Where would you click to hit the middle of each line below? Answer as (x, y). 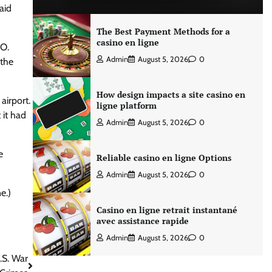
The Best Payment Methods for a (163, 31)
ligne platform (126, 105)
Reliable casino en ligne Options (164, 158)
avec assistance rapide (142, 221)
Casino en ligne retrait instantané (167, 210)
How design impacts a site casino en (171, 94)
